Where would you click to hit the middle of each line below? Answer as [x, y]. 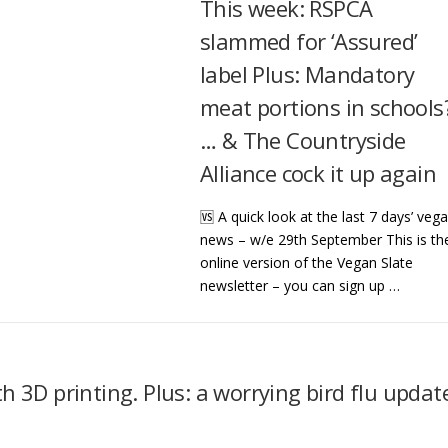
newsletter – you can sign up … [300, 285]
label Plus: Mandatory [307, 74]
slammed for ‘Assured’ [309, 41]
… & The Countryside [303, 140]
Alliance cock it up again [318, 173]
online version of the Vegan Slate [306, 262]
